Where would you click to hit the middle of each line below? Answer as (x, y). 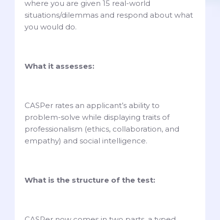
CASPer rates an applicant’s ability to (92, 106)
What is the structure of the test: (91, 180)
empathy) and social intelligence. (87, 141)
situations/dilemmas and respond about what (109, 15)
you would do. (52, 27)
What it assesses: (60, 66)
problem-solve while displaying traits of (97, 117)
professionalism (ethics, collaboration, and (102, 129)
